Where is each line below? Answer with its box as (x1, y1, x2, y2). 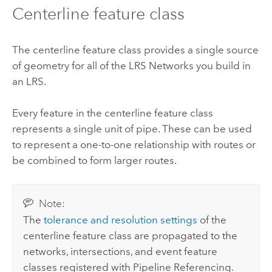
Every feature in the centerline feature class (12, 107, 213, 120)
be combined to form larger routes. (12, 154, 177, 167)
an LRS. (12, 75, 46, 87)
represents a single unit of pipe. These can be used (12, 123, 252, 135)
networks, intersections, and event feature (23, 245, 218, 257)
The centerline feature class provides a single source (12, 43, 259, 56)
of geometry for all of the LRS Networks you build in (12, 59, 251, 72)
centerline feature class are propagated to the (23, 229, 238, 242)
